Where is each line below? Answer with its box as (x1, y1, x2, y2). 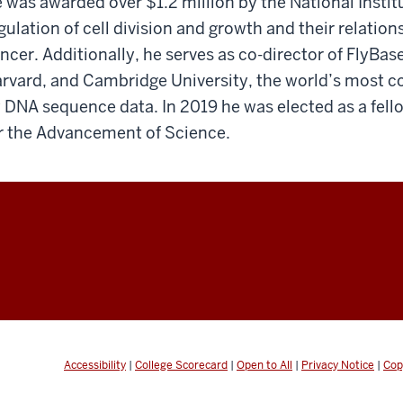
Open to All (237, 357, 292, 372)
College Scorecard (135, 357, 228, 372)
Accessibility (64, 357, 126, 372)
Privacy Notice (301, 357, 374, 372)
